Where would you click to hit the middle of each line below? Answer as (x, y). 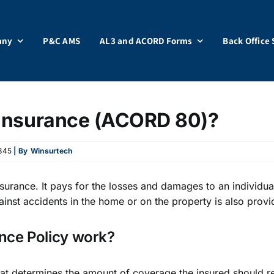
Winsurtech (52, 151)
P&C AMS (62, 41)
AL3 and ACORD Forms (146, 41)
